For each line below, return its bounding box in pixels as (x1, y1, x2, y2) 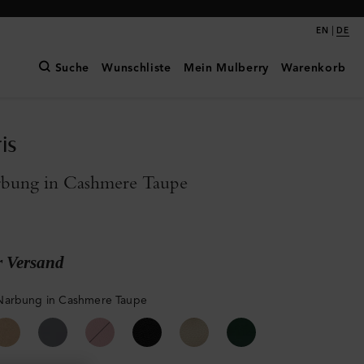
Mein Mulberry (183, 61, 269, 76)
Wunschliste (102, 61, 171, 76)
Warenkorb (280, 61, 346, 76)
